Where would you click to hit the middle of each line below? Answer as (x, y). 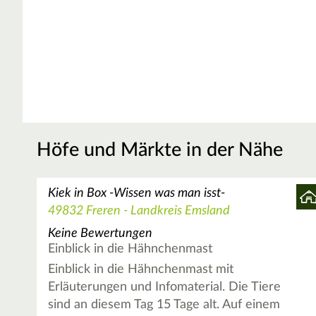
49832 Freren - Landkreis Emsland (139, 211)
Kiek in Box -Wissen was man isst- (137, 194)
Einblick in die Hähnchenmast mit (141, 270)
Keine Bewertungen (101, 233)
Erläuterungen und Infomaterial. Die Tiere (165, 287)
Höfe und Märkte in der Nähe (160, 150)
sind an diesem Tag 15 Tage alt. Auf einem (164, 305)
